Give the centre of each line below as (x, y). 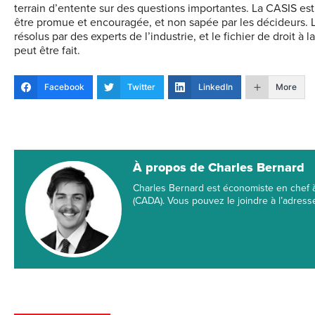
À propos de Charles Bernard (219, 168)
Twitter (141, 87)
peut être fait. (47, 51)
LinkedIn (216, 87)
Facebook (64, 87)
